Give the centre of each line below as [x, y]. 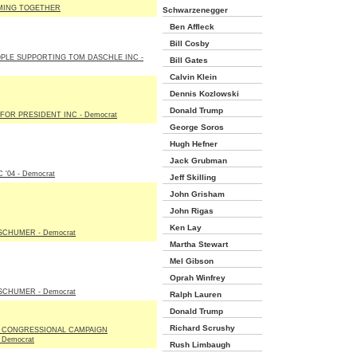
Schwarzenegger [195, 10]
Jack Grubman [195, 161]
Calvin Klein [190, 77]
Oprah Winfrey [194, 278]
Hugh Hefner [190, 144]
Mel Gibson [188, 261]
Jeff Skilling [189, 177]
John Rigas [188, 211]
